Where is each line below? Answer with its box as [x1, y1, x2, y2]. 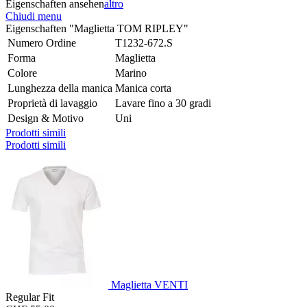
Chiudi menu [5, 10, 62, 22]
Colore [8, 66, 37, 79]
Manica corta [115, 82, 171, 94]
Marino [115, 66, 147, 79]
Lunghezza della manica [8, 82, 112, 94]
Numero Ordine [8, 36, 76, 49]
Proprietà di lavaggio [8, 97, 97, 109]
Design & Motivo [8, 112, 84, 124]
